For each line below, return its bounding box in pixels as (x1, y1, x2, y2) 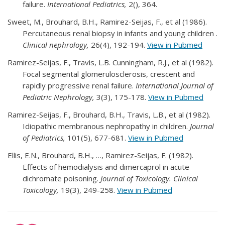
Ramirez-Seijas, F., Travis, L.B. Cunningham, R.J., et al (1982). (8, 57, 213, 67)
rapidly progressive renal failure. (23, 80, 136, 90)
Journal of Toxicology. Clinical (100, 173, 198, 183)
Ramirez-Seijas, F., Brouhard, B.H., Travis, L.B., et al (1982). (8, 109, 210, 120)
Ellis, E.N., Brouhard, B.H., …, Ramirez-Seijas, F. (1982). (8, 150, 193, 160)
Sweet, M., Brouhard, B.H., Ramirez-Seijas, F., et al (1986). (8, 16, 207, 27)
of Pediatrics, (23, 132, 67, 143)
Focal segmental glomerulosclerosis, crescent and (23, 68, 195, 79)
